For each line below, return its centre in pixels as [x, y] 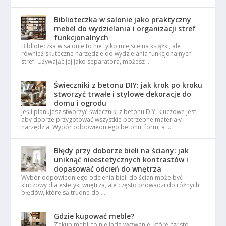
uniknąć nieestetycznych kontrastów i [121, 160]
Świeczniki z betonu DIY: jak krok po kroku [128, 85]
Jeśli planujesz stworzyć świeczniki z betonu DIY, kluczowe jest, [110, 112]
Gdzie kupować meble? [94, 216]
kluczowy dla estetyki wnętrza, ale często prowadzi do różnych [110, 185]
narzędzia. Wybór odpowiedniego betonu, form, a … [96, 127]
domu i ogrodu [80, 103]
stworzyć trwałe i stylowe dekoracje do [123, 94]
